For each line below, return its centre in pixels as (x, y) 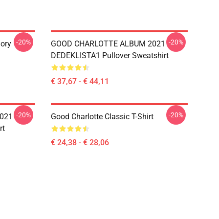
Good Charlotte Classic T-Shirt (102, 117)
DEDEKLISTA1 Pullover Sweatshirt (110, 55)
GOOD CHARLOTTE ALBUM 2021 (108, 44)
